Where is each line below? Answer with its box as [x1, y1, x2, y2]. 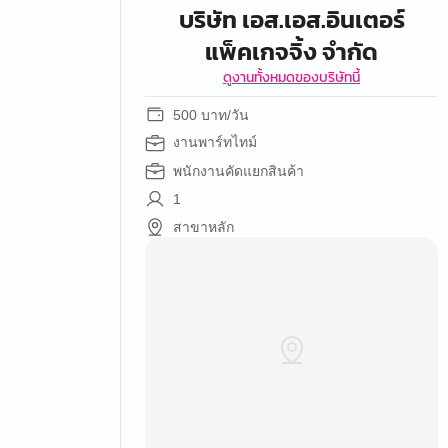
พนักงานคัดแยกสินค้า [173, 163, 304, 179]
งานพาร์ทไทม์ [173, 135, 257, 150]
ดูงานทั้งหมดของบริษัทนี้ [223, 67, 360, 88]
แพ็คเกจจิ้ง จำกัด [205, 34, 378, 69]
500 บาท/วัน [173, 107, 249, 123]
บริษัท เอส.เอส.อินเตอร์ [178, 2, 405, 37]
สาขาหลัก [173, 219, 234, 235]
